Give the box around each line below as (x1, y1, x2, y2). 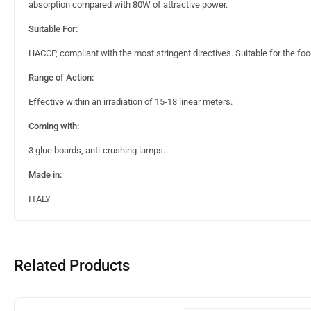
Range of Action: (28, 72, 94, 83)
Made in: (28, 169, 62, 180)
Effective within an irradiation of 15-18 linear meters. (28, 96, 233, 108)
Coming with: (28, 121, 79, 132)
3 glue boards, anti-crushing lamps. (28, 145, 165, 156)
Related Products (14, 257, 130, 275)
